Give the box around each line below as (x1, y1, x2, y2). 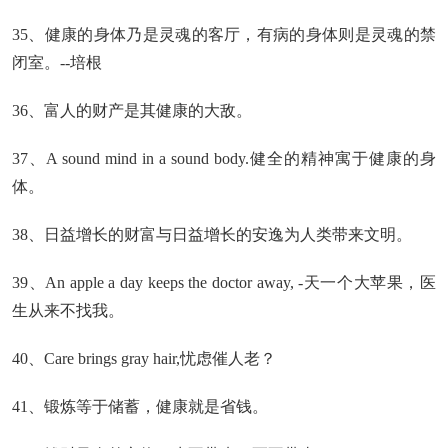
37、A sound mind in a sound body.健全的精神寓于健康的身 (12, 150, 436, 167)
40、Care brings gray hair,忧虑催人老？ (12, 350, 276, 367)
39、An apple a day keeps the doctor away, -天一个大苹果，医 (12, 274, 436, 291)
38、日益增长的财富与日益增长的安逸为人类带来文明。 (12, 226, 412, 243)
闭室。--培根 (12, 54, 102, 71)
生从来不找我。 (12, 302, 124, 319)
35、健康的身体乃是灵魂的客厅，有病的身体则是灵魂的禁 (12, 26, 436, 43)
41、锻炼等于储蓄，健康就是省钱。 (12, 398, 268, 415)
